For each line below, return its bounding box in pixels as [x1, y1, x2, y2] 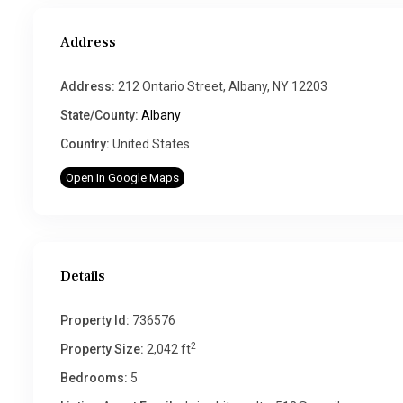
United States [110, 137, 190, 151]
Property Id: [60, 313, 130, 327]
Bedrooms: [60, 371, 128, 385]
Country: [60, 137, 110, 151]
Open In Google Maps [66, 171, 179, 184]
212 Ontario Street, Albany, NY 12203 [115, 79, 327, 94]
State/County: [60, 108, 139, 122]
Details [60, 267, 105, 285]
